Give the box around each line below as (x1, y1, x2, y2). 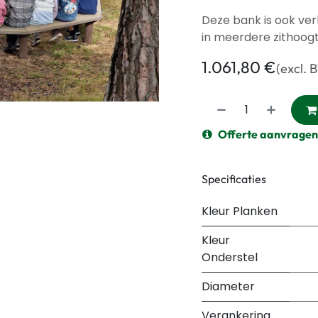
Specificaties (202, 171, 266, 186)
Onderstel (202, 249, 258, 265)
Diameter (202, 278, 255, 295)
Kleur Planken (202, 203, 278, 219)
